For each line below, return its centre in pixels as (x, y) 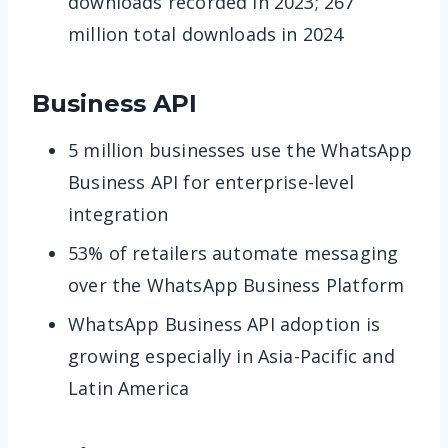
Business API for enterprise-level (211, 181)
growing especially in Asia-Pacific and (231, 355)
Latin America (129, 387)
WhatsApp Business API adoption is (224, 323)
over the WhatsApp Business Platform (236, 284)
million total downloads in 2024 (206, 33)
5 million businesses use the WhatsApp (240, 149)
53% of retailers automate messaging (233, 252)
